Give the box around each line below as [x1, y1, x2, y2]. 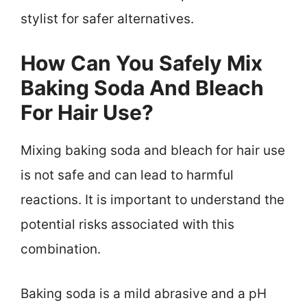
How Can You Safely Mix [21, 51, 262, 76]
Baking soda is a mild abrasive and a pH [21, 285, 267, 302]
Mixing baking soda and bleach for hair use [21, 143, 285, 159]
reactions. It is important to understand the [21, 192, 284, 208]
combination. [21, 241, 101, 258]
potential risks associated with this [21, 217, 234, 233]
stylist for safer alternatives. [21, 10, 194, 27]
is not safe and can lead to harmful [21, 167, 234, 184]
